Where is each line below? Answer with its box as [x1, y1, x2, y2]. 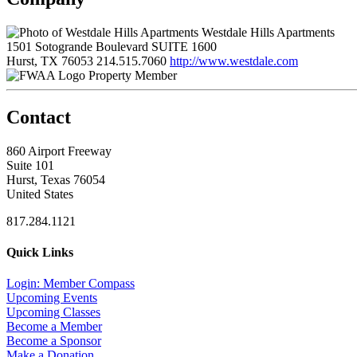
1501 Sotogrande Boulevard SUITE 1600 [6, 39, 217, 53]
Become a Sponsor [6, 334, 101, 348]
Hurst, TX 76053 [6, 53, 93, 68]
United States [6, 186, 73, 201]
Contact [6, 106, 71, 127]
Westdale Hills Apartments [198, 25, 335, 39]
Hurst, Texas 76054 [6, 172, 105, 186]
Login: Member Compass [6, 277, 135, 291]
